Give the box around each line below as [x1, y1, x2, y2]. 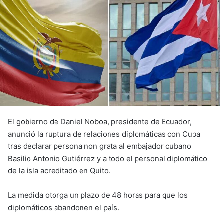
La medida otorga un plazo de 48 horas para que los [8, 190, 188, 200]
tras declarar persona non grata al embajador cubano [8, 141, 191, 151]
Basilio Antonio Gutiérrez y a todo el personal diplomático [8, 153, 207, 163]
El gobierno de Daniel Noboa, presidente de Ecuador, [8, 116, 192, 126]
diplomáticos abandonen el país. [8, 202, 119, 212]
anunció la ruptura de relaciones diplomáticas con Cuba [8, 129, 200, 138]
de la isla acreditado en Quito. [8, 165, 110, 175]
